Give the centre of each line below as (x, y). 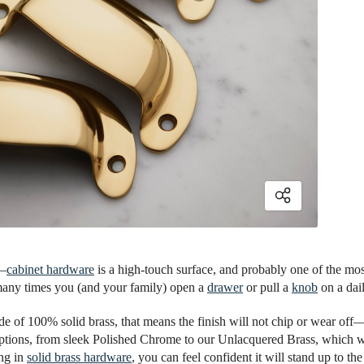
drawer (225, 288)
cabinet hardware (50, 270)
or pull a (267, 288)
